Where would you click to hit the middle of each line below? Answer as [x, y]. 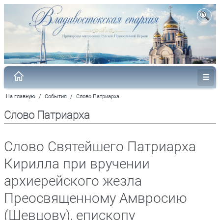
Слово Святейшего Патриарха [100, 146]
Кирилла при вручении [77, 164]
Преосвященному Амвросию [96, 198]
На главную [21, 96]
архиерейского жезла [73, 181]
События [56, 96]
